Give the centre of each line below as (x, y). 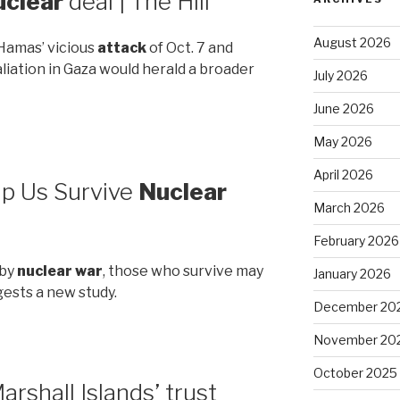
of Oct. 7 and (190, 48)
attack (122, 48)
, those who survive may (183, 271)
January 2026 (352, 273)
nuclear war (60, 271)
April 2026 (343, 174)
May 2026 (342, 141)
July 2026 (340, 75)
